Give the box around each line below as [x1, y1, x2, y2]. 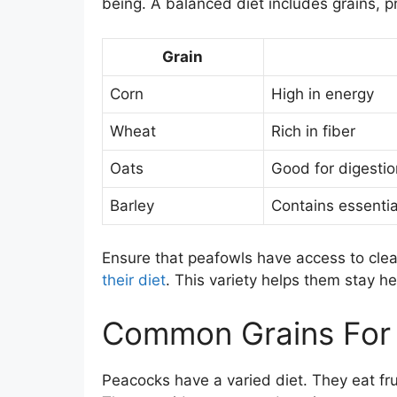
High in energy [270, 84, 374, 103]
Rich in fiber [270, 121, 355, 140]
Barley [109, 196, 154, 214]
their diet [101, 271, 166, 290]
